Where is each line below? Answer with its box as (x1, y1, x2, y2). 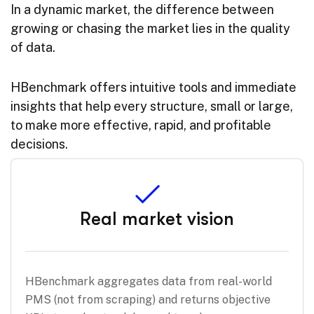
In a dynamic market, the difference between (11, 1, 274, 17)
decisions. (11, 136, 68, 151)
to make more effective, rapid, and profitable (11, 117, 271, 132)
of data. (11, 39, 55, 55)
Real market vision (80, 208, 234, 229)
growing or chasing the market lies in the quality (11, 20, 290, 36)
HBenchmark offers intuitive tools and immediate (11, 79, 296, 95)
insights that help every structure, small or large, (11, 98, 293, 114)
